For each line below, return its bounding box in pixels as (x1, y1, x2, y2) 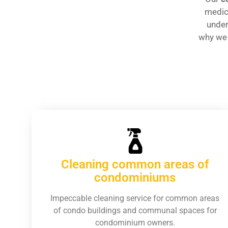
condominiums (94, 170, 176, 185)
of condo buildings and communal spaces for (53, 206, 217, 215)
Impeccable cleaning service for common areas (50, 193, 220, 203)
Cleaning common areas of (61, 157, 209, 172)
